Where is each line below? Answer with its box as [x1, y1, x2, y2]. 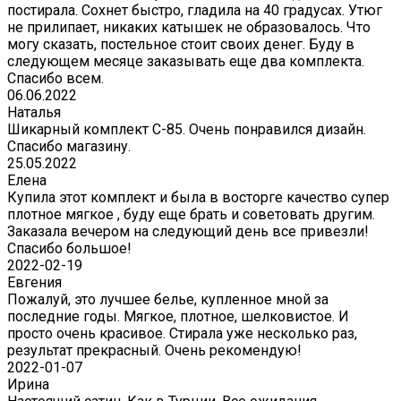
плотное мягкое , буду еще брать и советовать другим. [7, 206, 375, 224]
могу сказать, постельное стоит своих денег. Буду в [7, 36, 354, 54]
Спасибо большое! [7, 240, 132, 258]
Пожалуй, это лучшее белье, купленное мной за [7, 291, 328, 309]
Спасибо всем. [7, 70, 104, 88]
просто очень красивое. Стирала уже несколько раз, [7, 325, 357, 343]
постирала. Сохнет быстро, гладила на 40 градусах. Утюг [7, 2, 382, 20]
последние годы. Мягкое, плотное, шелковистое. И [7, 308, 349, 326]
